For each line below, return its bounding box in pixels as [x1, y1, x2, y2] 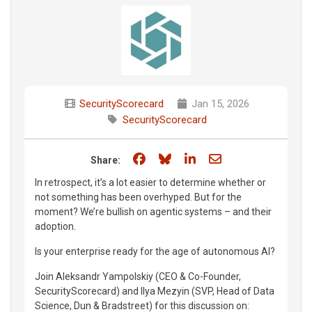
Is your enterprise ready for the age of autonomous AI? [35, 245, 275, 257]
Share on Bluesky [173, 150, 269, 166]
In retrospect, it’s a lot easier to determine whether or [35, 176, 266, 188]
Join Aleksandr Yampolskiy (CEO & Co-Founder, [35, 270, 241, 282]
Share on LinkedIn [198, 150, 296, 166]
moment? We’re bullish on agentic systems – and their [35, 205, 272, 217]
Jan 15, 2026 [189, 97, 249, 110]
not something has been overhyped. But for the [35, 191, 242, 203]
